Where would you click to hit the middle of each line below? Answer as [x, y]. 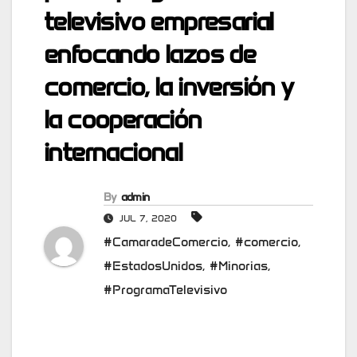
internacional [113, 152]
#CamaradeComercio [166, 242]
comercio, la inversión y [169, 87]
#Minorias [239, 266]
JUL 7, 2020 [148, 218]
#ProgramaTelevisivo [165, 290]
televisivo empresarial [159, 22]
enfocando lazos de [150, 54]
